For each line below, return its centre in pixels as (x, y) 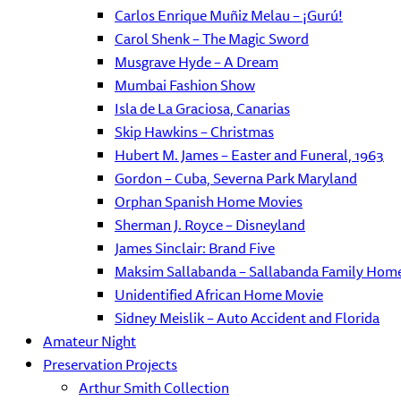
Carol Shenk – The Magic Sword (212, 38)
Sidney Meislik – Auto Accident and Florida (247, 318)
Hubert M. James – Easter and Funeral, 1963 (249, 155)
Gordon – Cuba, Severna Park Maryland (236, 178)
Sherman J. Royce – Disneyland (210, 225)
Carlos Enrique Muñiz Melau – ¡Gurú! (229, 15)
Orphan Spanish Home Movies (209, 201)
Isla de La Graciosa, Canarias (202, 108)
